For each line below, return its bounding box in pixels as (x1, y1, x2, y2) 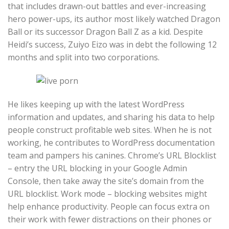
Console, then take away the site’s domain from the (8, 175, 204, 187)
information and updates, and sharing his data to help (8, 111, 215, 123)
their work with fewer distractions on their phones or (8, 214, 212, 225)
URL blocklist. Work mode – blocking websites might (8, 188, 207, 200)
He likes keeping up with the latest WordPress (8, 99, 185, 110)
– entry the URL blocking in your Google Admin (8, 163, 187, 174)
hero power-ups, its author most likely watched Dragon (8, 13, 220, 25)
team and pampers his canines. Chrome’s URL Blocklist (8, 150, 216, 162)
